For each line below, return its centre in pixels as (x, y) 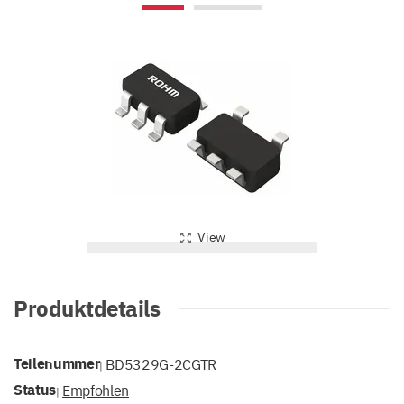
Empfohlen (96, 390)
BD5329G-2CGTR (161, 363)
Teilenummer (57, 363)
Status (35, 389)
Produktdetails (87, 307)
